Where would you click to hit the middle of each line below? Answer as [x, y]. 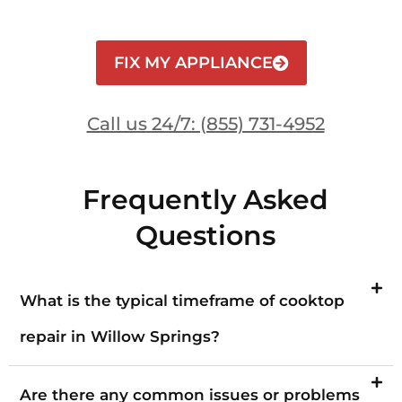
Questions [205, 235]
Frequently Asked [205, 199]
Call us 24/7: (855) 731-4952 [205, 123]
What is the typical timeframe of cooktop [182, 300]
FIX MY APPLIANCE [193, 62]
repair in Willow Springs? [120, 336]
